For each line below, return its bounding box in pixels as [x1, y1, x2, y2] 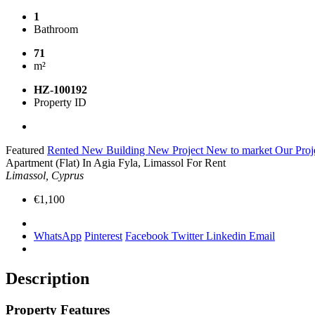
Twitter [172, 229, 206, 242]
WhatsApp [34, 229, 82, 242]
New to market [206, 143, 275, 156]
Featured [6, 143, 44, 156]
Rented [47, 143, 82, 156]
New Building [82, 143, 148, 156]
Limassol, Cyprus [6, 169, 84, 181]
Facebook [125, 229, 172, 242]
